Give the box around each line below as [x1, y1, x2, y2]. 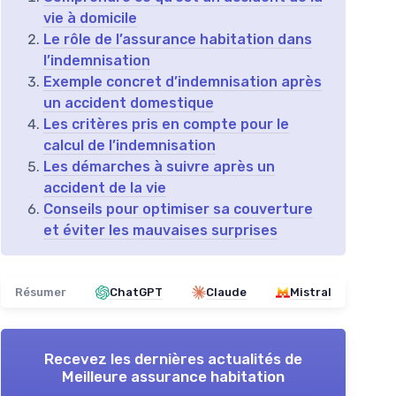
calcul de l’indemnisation [43, 137, 216, 154]
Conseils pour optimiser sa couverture [43, 201, 313, 217]
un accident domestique [43, 95, 214, 111]
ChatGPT [110, 286, 163, 299]
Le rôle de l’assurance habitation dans [43, 31, 312, 48]
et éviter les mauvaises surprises [43, 222, 278, 239]
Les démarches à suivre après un [43, 158, 275, 175]
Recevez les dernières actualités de [44, 350, 302, 368]
